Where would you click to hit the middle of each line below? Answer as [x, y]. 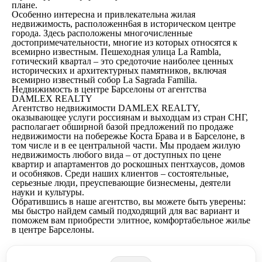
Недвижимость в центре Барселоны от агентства [109, 89]
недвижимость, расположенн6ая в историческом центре [124, 24]
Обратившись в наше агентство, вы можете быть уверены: [129, 202]
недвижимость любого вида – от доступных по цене [116, 155]
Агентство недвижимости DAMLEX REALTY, [106, 108]
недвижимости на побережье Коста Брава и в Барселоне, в [128, 136]
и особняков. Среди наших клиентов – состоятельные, [120, 174]
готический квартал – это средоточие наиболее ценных [123, 61]
